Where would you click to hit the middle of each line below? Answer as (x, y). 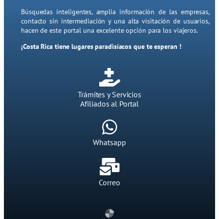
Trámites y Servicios (109, 95)
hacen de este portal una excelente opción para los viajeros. (109, 31)
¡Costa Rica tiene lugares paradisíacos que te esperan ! (101, 47)
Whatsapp (109, 142)
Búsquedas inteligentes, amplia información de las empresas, (115, 12)
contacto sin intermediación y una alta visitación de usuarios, (115, 21)
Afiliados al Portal (109, 104)
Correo (109, 183)
